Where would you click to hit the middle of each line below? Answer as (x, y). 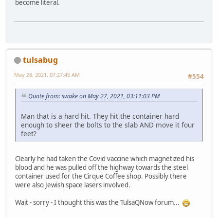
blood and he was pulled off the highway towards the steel (101, 167)
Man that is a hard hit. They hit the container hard (100, 116)
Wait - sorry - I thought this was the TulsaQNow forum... (99, 202)
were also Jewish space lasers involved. (73, 185)
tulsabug (40, 60)
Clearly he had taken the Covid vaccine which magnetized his (105, 158)
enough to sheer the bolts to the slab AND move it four (108, 125)
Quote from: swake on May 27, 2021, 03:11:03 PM (94, 96)
